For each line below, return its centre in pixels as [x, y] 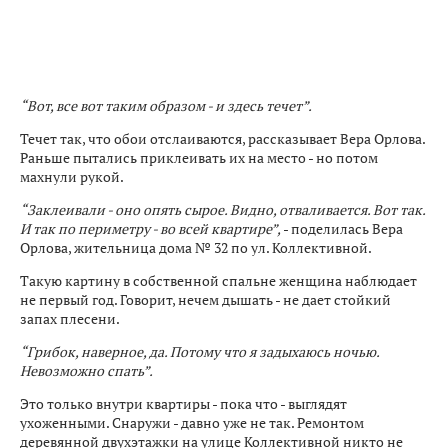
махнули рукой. [72, 176]
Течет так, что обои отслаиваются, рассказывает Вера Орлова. [222, 138]
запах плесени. [71, 318]
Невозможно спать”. [86, 370]
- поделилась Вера [342, 228]
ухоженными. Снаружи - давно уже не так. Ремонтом [192, 422]
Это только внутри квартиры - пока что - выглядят [183, 403]
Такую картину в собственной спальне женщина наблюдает [218, 280]
